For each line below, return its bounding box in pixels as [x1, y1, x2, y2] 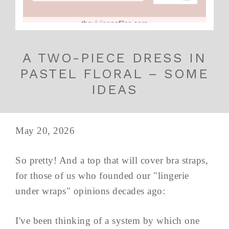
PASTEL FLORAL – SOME [20, 66, 209, 82]
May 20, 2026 [15, 125, 75, 136]
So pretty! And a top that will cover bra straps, [15, 155, 208, 166]
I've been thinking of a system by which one [15, 215, 200, 226]
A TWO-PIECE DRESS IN [22, 50, 207, 66]
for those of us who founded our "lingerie [15, 170, 189, 181]
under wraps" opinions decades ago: [15, 186, 165, 197]
